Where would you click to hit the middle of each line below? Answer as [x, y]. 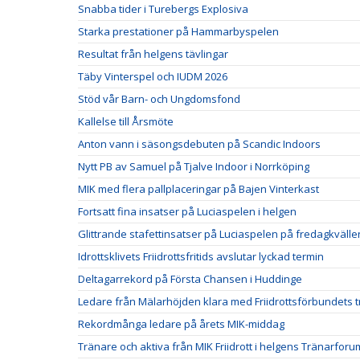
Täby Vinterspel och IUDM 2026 [153, 76]
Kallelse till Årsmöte [126, 121]
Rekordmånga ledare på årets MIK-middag [181, 323]
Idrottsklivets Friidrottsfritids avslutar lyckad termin [201, 256]
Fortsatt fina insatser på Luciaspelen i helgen [187, 211]
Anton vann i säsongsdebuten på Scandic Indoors [199, 143]
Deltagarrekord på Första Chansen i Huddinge [190, 278]
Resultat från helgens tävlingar [153, 53]
